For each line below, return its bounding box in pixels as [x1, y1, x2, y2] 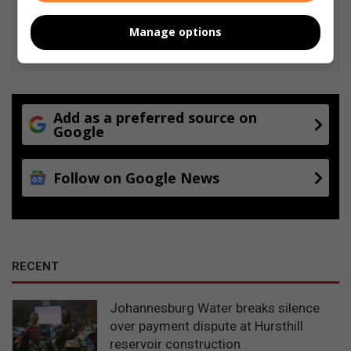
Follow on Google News [53, 168, 219, 188]
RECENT [12, 259, 59, 274]
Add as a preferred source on [53, 108, 257, 128]
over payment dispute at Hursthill [110, 318, 303, 335]
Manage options [129, 24, 222, 40]
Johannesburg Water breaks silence [110, 300, 320, 317]
